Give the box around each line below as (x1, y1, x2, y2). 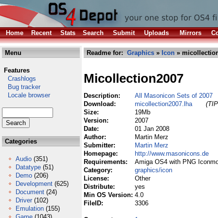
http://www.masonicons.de (135, 150, 209, 157)
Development (16, 180, 53, 187)
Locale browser (2, 91, 50, 99)
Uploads (144, 29, 169, 36)
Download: (84, 100, 118, 108)
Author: (84, 133, 108, 141)
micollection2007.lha (135, 100, 192, 108)
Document (16, 188, 44, 196)
